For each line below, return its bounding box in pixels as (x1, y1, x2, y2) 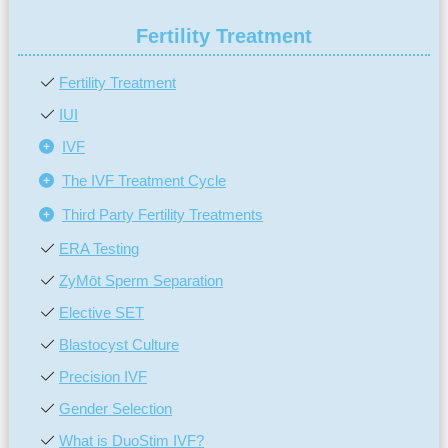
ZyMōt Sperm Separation (59, 271, 224, 289)
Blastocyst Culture (59, 335, 180, 353)
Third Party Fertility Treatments (62, 205, 264, 223)
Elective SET (59, 303, 145, 321)
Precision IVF (59, 367, 148, 385)
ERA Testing (59, 239, 140, 257)
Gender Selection (59, 399, 173, 417)
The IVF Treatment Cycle (62, 171, 227, 189)
